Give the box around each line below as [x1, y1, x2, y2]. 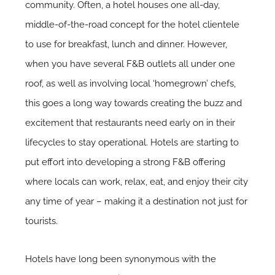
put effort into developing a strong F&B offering [25, 156, 226, 168]
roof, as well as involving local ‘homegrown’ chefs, [25, 77, 236, 89]
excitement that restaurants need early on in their [25, 117, 236, 128]
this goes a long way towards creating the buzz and [25, 97, 242, 109]
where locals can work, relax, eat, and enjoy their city [25, 176, 249, 187]
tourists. [25, 215, 58, 227]
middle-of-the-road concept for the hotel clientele [25, 18, 240, 30]
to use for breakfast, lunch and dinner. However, [25, 38, 228, 50]
